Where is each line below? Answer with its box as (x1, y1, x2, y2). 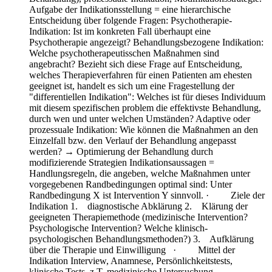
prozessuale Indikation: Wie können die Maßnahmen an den (29, 124, 258, 135)
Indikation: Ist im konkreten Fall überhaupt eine (29, 25, 211, 36)
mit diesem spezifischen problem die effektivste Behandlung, (29, 102, 261, 113)
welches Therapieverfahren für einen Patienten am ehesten (29, 69, 252, 80)
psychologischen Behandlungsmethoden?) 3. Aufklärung (29, 233, 254, 244)
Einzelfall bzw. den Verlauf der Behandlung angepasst (29, 135, 236, 146)
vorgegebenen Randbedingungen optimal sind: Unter (29, 178, 232, 189)
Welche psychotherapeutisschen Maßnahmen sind (29, 47, 219, 58)
